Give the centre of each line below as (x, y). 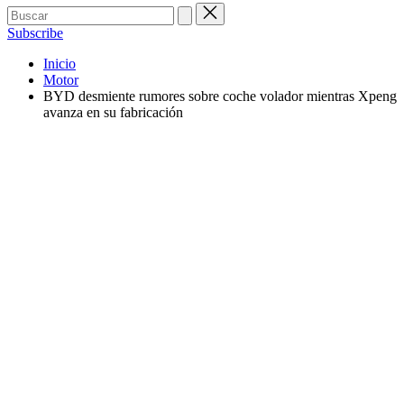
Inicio (60, 64)
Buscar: (28, 9)
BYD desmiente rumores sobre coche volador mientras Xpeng (220, 96)
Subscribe (35, 33)
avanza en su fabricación (113, 112)
